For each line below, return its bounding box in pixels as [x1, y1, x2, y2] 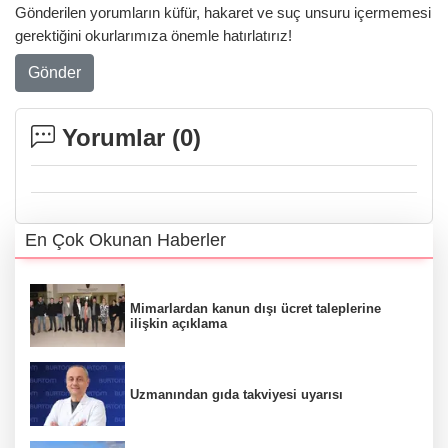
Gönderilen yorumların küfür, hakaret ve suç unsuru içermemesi [15, 4, 431, 22]
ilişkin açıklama [130, 315, 227, 331]
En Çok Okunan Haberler [25, 229, 226, 250]
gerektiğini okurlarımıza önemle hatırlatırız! [15, 27, 292, 45]
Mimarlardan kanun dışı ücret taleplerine [130, 300, 381, 316]
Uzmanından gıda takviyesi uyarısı [130, 386, 343, 402]
